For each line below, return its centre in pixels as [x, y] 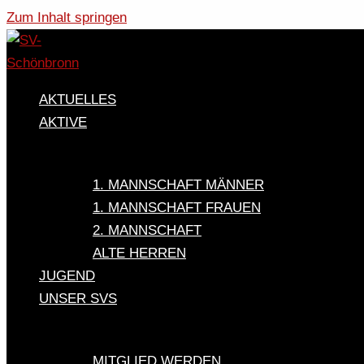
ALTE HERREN [139, 253]
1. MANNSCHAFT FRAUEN [177, 208]
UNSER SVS [78, 299]
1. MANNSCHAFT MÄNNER [178, 185]
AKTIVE [63, 122]
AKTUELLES [78, 100]
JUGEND [67, 276]
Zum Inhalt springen [67, 17]
